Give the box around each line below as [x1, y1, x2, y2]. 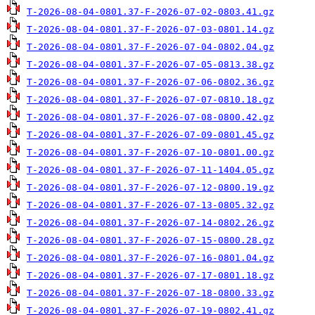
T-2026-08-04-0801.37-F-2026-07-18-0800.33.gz [27, 288, 274, 298]
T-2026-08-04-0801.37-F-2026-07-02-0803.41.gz [27, 6, 274, 17]
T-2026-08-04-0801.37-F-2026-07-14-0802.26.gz [27, 217, 274, 228]
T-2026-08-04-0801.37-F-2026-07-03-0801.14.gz [27, 24, 274, 34]
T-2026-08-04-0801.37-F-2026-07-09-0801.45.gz [27, 129, 274, 140]
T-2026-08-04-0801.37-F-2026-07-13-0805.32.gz [27, 200, 274, 210]
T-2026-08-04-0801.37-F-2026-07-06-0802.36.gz [27, 77, 274, 87]
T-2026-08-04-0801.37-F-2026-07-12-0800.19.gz [27, 182, 274, 193]
